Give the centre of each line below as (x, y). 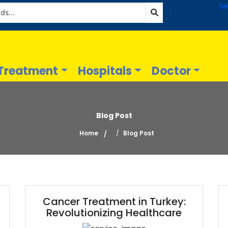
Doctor (171, 71)
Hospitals (105, 71)
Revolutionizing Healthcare (114, 213)
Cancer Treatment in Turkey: (114, 202)
